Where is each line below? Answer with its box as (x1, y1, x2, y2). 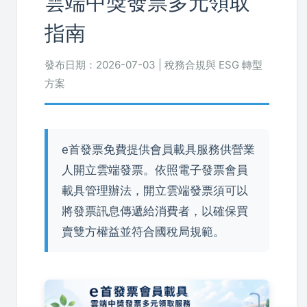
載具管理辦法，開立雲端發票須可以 (62, 184, 248, 197)
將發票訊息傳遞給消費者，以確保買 (62, 204, 248, 218)
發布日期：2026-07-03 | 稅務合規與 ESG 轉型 (45, 58, 262, 71)
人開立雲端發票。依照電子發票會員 (62, 163, 248, 177)
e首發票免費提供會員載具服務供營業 (62, 143, 255, 156)
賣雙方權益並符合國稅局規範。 (62, 225, 225, 238)
